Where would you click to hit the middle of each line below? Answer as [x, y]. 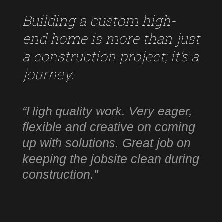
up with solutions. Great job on [106, 142]
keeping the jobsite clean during [111, 158]
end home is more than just [111, 38]
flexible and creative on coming [109, 127]
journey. [48, 74]
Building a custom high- [99, 20]
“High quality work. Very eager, [107, 111]
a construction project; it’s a [110, 56]
